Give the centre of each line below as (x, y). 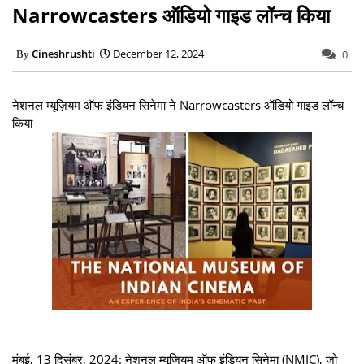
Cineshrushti (63, 53)
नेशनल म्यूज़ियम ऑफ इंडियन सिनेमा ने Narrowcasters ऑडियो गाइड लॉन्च (178, 104)
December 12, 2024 (158, 53)
